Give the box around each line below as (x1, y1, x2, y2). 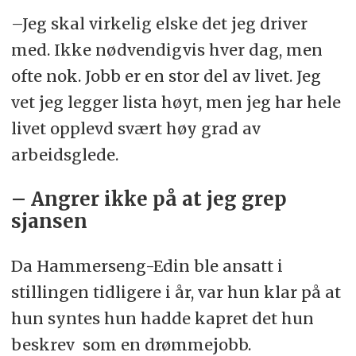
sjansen (10, 208, 87, 234)
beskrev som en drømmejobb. (10, 334, 251, 354)
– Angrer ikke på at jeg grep (10, 186, 287, 211)
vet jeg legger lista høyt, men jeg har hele (10, 91, 341, 112)
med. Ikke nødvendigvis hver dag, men (10, 39, 323, 60)
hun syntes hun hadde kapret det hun (10, 308, 314, 328)
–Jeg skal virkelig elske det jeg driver (10, 13, 308, 33)
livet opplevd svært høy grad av (10, 118, 261, 138)
